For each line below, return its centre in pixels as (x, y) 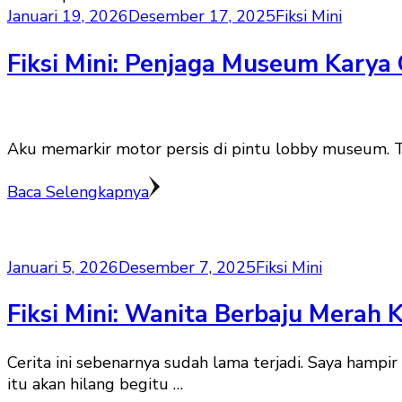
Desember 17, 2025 (202, 17)
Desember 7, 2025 (187, 268)
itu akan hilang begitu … (95, 384)
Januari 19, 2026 (68, 17)
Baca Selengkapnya (78, 192)
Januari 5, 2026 (63, 268)
